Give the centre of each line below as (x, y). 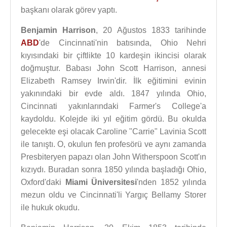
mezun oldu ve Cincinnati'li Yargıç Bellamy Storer (113, 195)
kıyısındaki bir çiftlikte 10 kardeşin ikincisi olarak (113, 55)
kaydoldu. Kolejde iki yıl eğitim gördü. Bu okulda (113, 119)
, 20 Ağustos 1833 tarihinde (151, 30)
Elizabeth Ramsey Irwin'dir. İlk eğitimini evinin (113, 81)
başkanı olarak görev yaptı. (69, 10)
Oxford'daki (43, 182)
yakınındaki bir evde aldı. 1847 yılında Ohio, (113, 93)
